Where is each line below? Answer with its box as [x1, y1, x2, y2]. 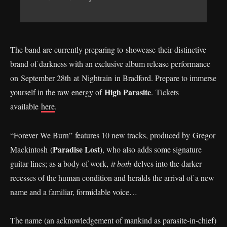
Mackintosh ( [10, 143, 53, 155]
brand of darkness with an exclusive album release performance [10, 58, 210, 69]
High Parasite [104, 86, 151, 98]
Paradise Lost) [53, 143, 102, 155]
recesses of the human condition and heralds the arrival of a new [10, 172, 214, 183]
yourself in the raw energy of [10, 86, 104, 97]
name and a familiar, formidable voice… [10, 186, 137, 197]
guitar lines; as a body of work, [10, 158, 111, 169]
